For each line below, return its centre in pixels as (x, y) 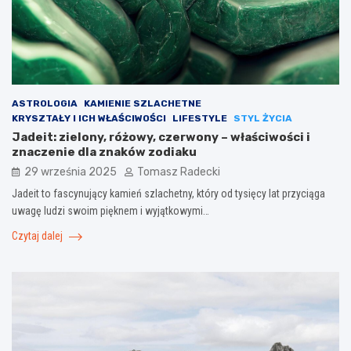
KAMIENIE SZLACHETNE (143, 104)
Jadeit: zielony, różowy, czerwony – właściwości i (161, 138)
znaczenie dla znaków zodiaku (104, 152)
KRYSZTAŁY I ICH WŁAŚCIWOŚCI (89, 119)
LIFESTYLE (200, 119)
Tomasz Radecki (179, 172)
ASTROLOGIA (45, 104)
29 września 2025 (71, 172)
